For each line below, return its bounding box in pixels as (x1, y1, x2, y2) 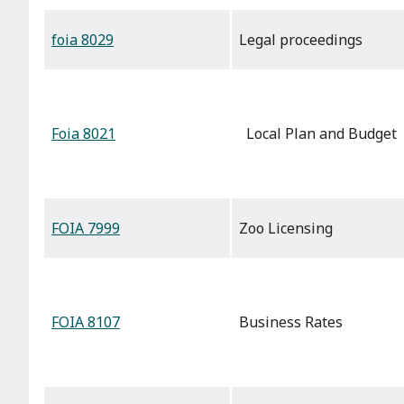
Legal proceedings (239, 30, 363, 50)
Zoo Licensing (239, 218, 333, 239)
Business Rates (239, 312, 343, 333)
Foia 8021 (51, 124, 115, 144)
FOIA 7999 (51, 218, 120, 239)
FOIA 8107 (51, 312, 120, 333)
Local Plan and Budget (239, 124, 397, 144)
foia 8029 (51, 30, 114, 50)
